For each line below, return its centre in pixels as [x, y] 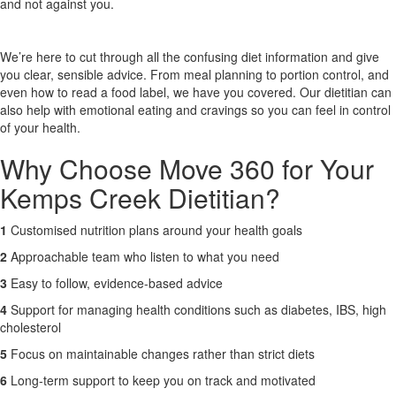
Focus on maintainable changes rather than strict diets [163, 354]
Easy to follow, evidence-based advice [117, 283]
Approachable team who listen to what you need [145, 256]
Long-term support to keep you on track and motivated [163, 380]
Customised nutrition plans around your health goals [156, 230]
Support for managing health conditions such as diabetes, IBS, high [197, 309]
